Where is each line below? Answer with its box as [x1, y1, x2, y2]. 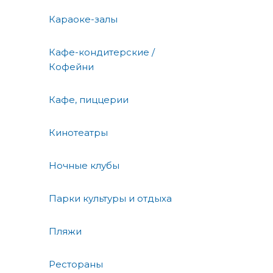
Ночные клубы [49, 159, 119, 171]
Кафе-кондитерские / [49, 46, 155, 58]
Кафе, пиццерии [49, 93, 129, 105]
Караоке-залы [49, 13, 118, 25]
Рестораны [49, 258, 103, 270]
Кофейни [49, 60, 94, 73]
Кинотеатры [49, 126, 108, 138]
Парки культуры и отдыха [49, 192, 172, 204]
